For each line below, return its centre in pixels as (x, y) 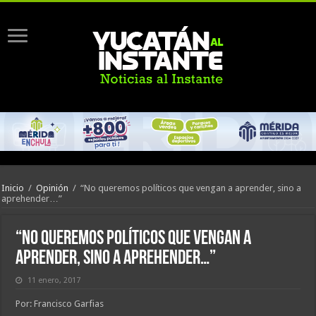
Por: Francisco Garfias (60, 304)
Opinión (53, 188)
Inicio (13, 188)
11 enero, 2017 (54, 281)
